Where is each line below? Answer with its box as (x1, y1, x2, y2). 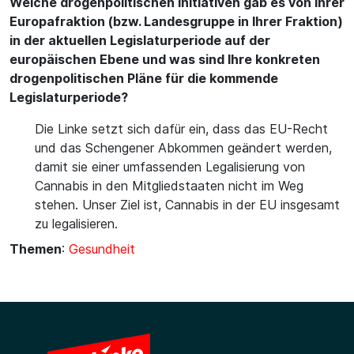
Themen (9, 241, 62, 257)
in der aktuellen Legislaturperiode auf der (9, 32, 270, 48)
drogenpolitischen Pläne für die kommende (9, 70, 278, 86)
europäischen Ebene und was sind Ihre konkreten (9, 51, 320, 67)
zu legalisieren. (35, 216, 118, 232)
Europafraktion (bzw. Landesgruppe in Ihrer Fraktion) (9, 13, 343, 29)
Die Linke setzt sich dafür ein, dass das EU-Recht (35, 121, 328, 137)
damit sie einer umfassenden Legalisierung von (35, 159, 305, 175)
